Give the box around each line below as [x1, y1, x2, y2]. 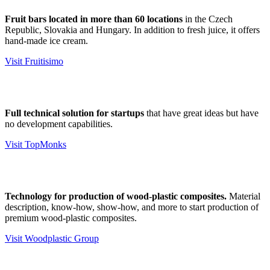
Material [227, 190, 260, 201]
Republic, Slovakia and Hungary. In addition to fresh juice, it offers [5, 24, 260, 35]
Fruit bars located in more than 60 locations [5, 13, 183, 24]
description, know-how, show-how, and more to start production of [5, 201, 259, 212]
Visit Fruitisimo [5, 55, 63, 66]
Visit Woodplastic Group [5, 233, 99, 243]
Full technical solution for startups [5, 107, 144, 118]
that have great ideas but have [144, 107, 259, 118]
